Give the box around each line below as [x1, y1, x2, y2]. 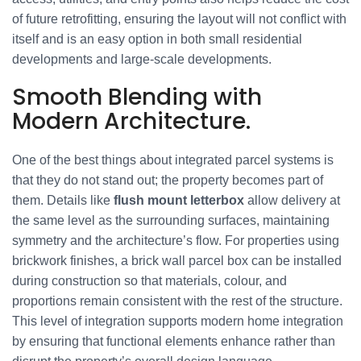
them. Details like [12, 193, 114, 207]
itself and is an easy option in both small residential [12, 32, 302, 46]
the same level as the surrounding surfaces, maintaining [12, 214, 330, 227]
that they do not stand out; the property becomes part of [12, 173, 323, 187]
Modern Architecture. [12, 106, 251, 137]
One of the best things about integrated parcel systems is [12, 153, 334, 167]
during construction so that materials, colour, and [12, 274, 287, 288]
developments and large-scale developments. [12, 52, 272, 66]
